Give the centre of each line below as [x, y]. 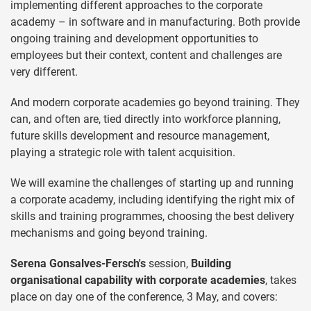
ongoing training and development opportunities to [134, 39]
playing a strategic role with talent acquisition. [123, 153]
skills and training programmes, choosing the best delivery [152, 217]
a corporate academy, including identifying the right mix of [153, 200]
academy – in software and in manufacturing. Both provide [155, 22]
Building [211, 264]
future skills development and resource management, [140, 136]
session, [168, 264]
